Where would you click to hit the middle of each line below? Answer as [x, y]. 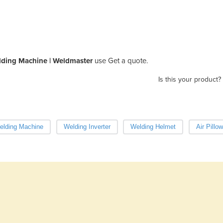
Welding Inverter [87, 126]
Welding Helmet [153, 126]
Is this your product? [190, 79]
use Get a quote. [121, 60]
